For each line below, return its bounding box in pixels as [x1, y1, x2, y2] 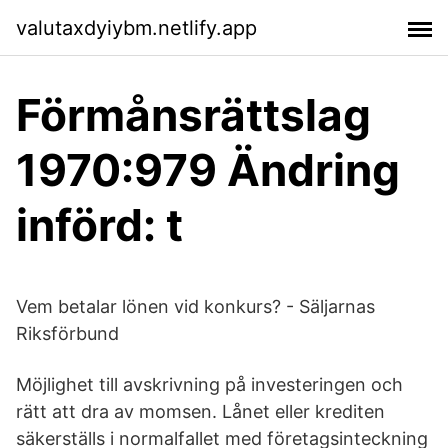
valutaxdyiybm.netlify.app [16, 15, 257, 40]
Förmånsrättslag [16, 88, 371, 142]
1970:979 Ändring [16, 143, 400, 197]
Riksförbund [16, 323, 119, 344]
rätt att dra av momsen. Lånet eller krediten [16, 401, 385, 422]
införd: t [16, 198, 183, 252]
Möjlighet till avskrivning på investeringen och [16, 374, 403, 395]
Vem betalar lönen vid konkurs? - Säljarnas [16, 296, 375, 317]
